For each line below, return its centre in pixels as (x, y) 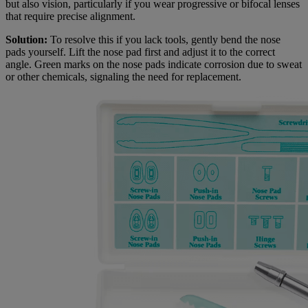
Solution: (26, 39)
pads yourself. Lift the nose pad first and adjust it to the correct (140, 52)
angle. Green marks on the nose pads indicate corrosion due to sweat (154, 64)
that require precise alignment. (70, 16)
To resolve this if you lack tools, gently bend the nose (164, 39)
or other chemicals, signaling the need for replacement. (123, 76)
